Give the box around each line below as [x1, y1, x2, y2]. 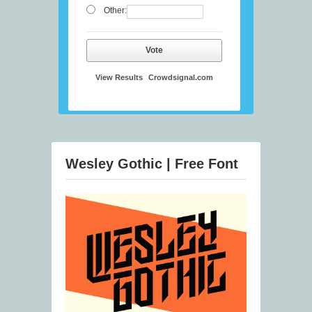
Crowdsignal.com [148, 73, 213, 82]
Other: [103, 6, 127, 16]
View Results [95, 73, 143, 82]
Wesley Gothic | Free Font [65, 156, 238, 172]
